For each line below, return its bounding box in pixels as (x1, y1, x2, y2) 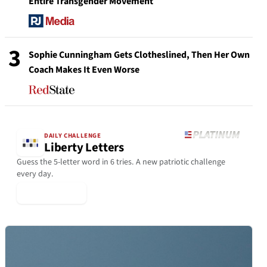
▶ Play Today (24, 187, 79, 200)
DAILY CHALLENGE (44, 131, 101, 140)
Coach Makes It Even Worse (29, 63, 139, 77)
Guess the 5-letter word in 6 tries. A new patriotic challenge (17, 156, 225, 169)
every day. (17, 168, 54, 181)
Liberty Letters (44, 138, 124, 156)
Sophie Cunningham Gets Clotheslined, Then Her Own (29, 48, 250, 62)
